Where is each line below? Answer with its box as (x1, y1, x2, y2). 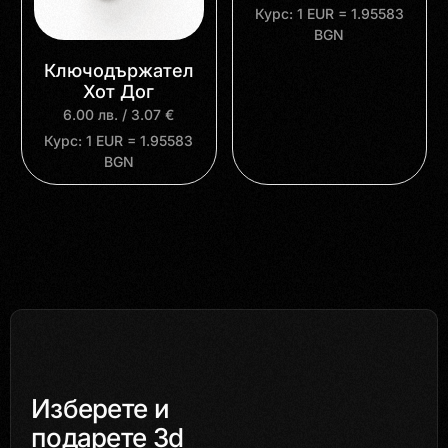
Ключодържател (43, 59, 194, 81)
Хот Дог (83, 80, 155, 102)
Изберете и (31, 393, 169, 425)
